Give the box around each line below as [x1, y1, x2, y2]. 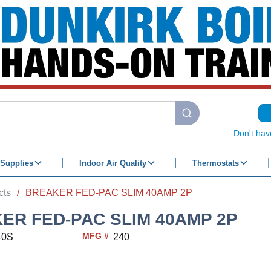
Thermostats [192, 158, 239, 168]
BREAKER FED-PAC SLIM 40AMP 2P [25, 187, 192, 198]
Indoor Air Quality [79, 158, 146, 168]
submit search [180, 114, 241, 125]
